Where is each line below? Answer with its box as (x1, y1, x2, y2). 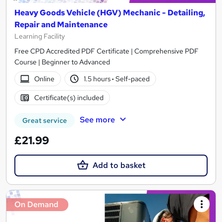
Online (34, 74, 55, 83)
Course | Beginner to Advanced (14, 57, 110, 66)
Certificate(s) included (34, 93, 104, 102)
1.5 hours (84, 74, 112, 83)
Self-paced (114, 74, 150, 83)
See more (79, 114, 115, 125)
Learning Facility (14, 31, 65, 41)
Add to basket (92, 160, 146, 170)
